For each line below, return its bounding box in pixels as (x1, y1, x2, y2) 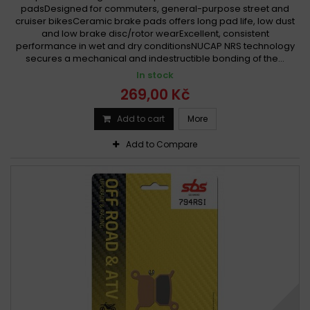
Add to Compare (126, 138, 197, 150)
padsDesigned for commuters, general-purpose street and (21, 1, 289, 15)
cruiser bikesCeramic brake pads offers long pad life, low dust (15, 14, 295, 28)
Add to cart (116, 112, 165, 125)
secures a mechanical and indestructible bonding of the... (26, 51, 284, 65)
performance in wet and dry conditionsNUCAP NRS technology (15, 39, 295, 53)
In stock (136, 68, 174, 82)
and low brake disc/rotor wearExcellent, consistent (41, 26, 269, 40)
